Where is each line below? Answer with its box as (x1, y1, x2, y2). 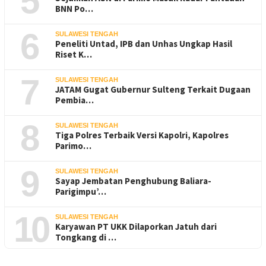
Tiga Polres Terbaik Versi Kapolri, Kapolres (55, 129, 229, 141)
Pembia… (55, 94, 94, 106)
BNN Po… (55, 2, 93, 14)
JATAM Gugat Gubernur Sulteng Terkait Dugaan (55, 83, 251, 95)
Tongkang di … (55, 231, 116, 243)
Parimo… (55, 140, 91, 151)
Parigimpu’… (55, 185, 106, 197)
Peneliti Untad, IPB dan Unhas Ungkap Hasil (55, 37, 232, 49)
